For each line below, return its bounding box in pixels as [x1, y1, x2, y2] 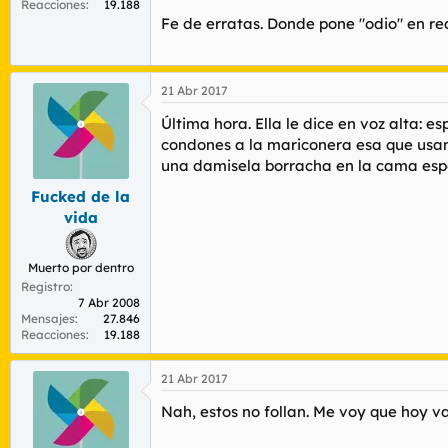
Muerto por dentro [27, 260, 134, 275]
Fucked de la [31, 187, 130, 206]
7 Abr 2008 [78, 295, 140, 310]
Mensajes [21, 311, 75, 326]
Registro [21, 279, 70, 294]
